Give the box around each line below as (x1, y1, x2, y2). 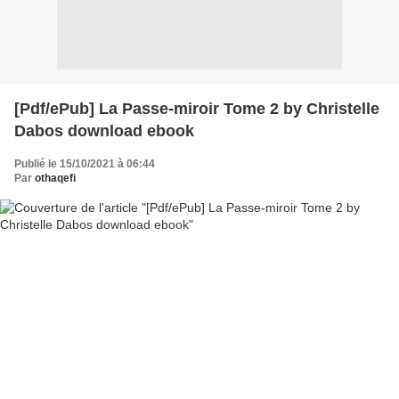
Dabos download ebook (14, 121, 194, 140)
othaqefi (35, 171, 76, 184)
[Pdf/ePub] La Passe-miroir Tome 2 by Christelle (14, 99, 379, 118)
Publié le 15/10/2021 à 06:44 (14, 157, 155, 170)
